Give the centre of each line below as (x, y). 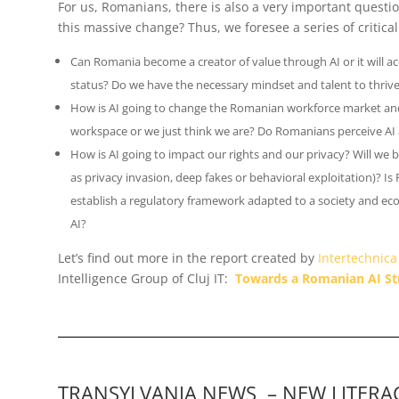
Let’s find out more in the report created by (187, 257)
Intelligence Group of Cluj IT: (146, 278)
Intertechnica (357, 257)
